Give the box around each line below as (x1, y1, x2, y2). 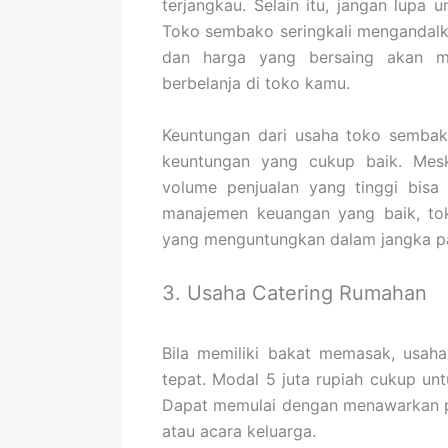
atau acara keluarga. (162, 421, 316, 442)
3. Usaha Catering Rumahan (162, 281, 427, 306)
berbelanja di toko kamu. (162, 73, 350, 94)
